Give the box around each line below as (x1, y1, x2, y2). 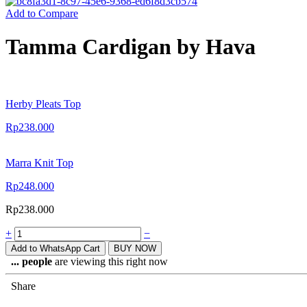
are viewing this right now (52, 255, 168, 267)
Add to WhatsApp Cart (11, 243, 100, 254)
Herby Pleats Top (5, 97, 81, 110)
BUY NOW (114, 243, 156, 254)
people (22, 255, 52, 267)
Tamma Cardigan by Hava (5, 34, 256, 60)
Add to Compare (5, 8, 78, 19)
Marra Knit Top (5, 156, 73, 169)
